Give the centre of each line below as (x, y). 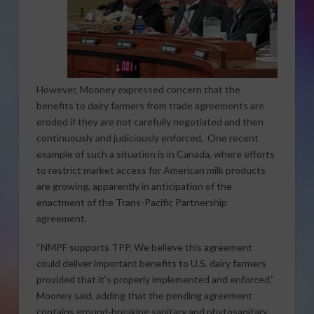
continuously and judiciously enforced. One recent (147, 138)
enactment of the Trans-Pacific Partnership (131, 203)
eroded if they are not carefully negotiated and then (150, 122)
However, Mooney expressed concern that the (138, 90)
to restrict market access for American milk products (151, 170)
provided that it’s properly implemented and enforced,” (155, 280)
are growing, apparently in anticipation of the (134, 186)
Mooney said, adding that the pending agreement (144, 296)
